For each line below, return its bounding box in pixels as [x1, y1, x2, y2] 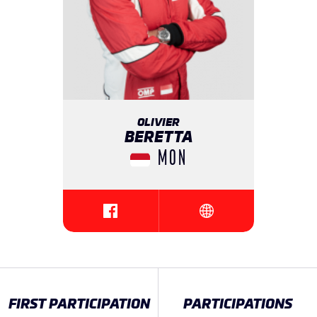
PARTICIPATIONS [183, 294, 292, 313]
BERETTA [124, 127, 193, 148]
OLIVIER [137, 115, 180, 130]
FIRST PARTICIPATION [8, 294, 150, 313]
